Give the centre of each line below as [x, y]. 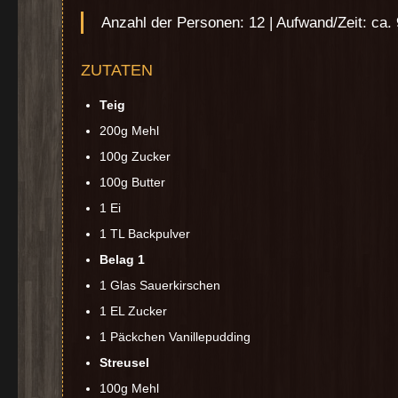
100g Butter [132, 183]
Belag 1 [122, 260]
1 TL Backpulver [145, 234]
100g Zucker [135, 157]
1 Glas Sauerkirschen [160, 286]
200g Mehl [129, 131]
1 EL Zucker [133, 311]
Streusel [124, 363]
